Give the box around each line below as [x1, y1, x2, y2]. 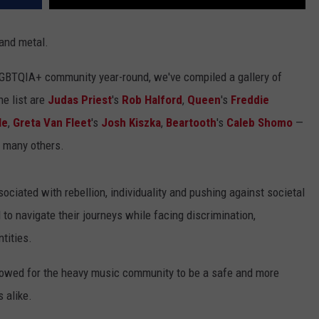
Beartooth [166, 115, 216, 130]
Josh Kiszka [101, 115, 161, 130]
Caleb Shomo [226, 115, 293, 130]
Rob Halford [122, 93, 182, 108]
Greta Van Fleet [13, 115, 91, 130]
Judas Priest [48, 93, 112, 108]
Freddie [231, 93, 269, 108]
